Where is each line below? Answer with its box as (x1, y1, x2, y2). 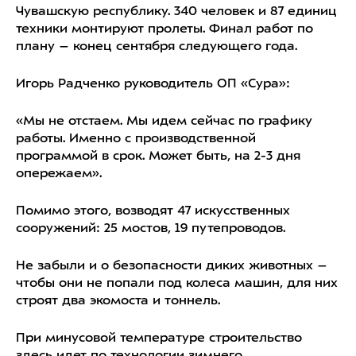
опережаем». (16, 168, 102, 180)
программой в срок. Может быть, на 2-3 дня (16, 150, 300, 163)
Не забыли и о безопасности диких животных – (16, 260, 327, 273)
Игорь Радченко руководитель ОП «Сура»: (16, 78, 290, 91)
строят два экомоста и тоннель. (16, 295, 220, 308)
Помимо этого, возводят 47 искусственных (16, 205, 290, 218)
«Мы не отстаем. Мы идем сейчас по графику (16, 115, 312, 128)
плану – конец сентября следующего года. (16, 41, 297, 53)
